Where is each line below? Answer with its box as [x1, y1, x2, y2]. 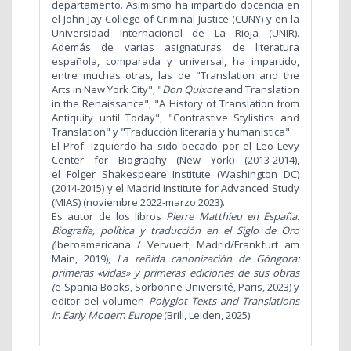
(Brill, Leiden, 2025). [161, 308, 252, 323]
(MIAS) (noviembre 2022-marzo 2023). [52, 195, 227, 210]
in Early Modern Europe [52, 308, 161, 323]
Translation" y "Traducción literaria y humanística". [52, 125, 295, 139]
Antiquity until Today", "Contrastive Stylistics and [52, 110, 299, 125]
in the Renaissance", [52, 96, 152, 111]
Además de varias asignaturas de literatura [52, 40, 299, 55]
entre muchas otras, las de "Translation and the [52, 68, 299, 83]
